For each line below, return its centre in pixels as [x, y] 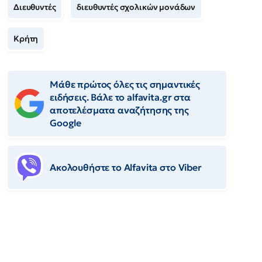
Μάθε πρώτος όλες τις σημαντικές [125, 84]
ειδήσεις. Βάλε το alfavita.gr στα [120, 97]
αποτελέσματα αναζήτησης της [119, 110]
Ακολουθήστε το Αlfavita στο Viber [126, 167]
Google [66, 123]
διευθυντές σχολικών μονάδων [136, 7]
